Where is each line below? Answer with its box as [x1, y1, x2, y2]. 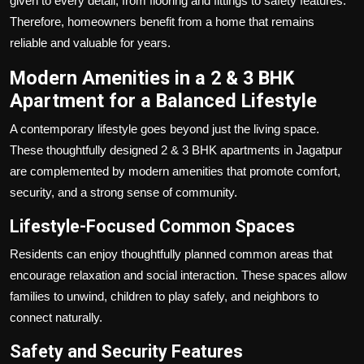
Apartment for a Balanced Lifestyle [10, 89, 317, 112]
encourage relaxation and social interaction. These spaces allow [10, 267, 347, 282]
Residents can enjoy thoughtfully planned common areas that [10, 246, 332, 261]
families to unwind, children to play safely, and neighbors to [10, 288, 318, 303]
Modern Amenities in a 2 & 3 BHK [10, 66, 294, 89]
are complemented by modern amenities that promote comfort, [10, 163, 340, 178]
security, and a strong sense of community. [10, 184, 237, 199]
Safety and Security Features [10, 340, 243, 362]
